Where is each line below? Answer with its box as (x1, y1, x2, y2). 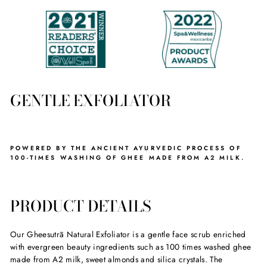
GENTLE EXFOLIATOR (10, 89, 171, 112)
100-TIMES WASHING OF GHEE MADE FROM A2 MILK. (10, 153, 245, 162)
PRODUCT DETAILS (10, 194, 151, 218)
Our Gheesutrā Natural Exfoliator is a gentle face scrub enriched (10, 228, 246, 240)
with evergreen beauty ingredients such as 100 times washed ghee (10, 241, 252, 253)
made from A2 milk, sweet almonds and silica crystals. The (10, 253, 223, 265)
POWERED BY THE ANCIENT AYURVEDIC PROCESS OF (10, 144, 241, 153)
